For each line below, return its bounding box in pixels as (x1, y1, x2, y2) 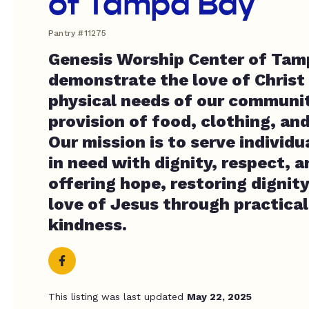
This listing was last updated (48, 291, 187, 302)
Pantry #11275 (48, 28, 107, 38)
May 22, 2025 (187, 291, 252, 302)
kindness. (48, 215, 127, 235)
